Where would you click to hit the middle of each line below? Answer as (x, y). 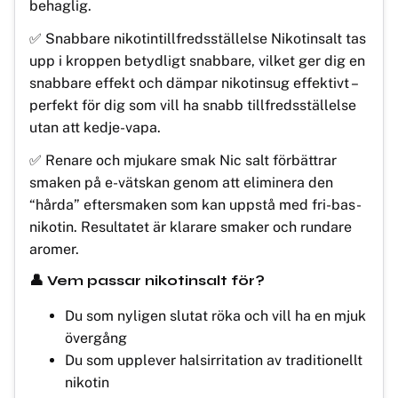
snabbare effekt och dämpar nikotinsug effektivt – (193, 83)
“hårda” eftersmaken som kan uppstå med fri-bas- (195, 204)
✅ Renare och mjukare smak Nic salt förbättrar (183, 160)
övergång (96, 338)
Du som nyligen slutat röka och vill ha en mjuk (215, 315)
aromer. (54, 249)
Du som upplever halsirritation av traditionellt (214, 360)
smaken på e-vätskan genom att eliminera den (181, 182)
